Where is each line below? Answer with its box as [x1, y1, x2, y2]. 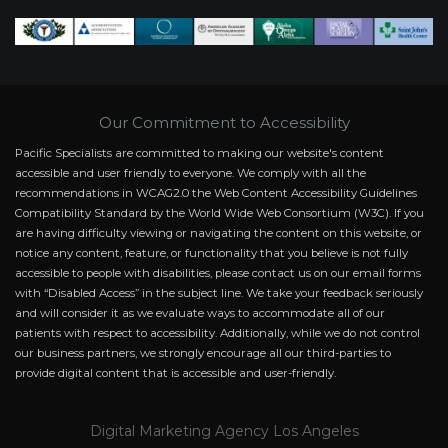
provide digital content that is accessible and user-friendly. [15, 366, 336, 381]
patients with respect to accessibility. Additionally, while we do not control [15, 326, 420, 341]
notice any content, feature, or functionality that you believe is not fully [15, 246, 408, 261]
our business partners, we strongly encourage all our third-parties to [15, 346, 391, 361]
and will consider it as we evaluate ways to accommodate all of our [15, 306, 385, 321]
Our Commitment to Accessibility [98, 113, 350, 133]
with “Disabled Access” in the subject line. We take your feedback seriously [15, 286, 423, 301]
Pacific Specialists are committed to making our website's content [15, 146, 384, 161]
